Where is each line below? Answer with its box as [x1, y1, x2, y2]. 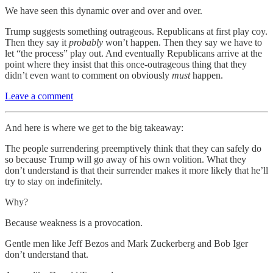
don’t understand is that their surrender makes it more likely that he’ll [5, 165, 268, 175]
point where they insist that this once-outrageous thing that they [5, 58, 247, 69]
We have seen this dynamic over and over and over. [5, 5, 202, 16]
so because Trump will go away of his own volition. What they [5, 154, 246, 165]
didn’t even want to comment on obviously [5, 69, 172, 80]
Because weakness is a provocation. [5, 217, 143, 228]
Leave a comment [5, 90, 73, 101]
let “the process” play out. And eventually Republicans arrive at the [5, 48, 262, 58]
